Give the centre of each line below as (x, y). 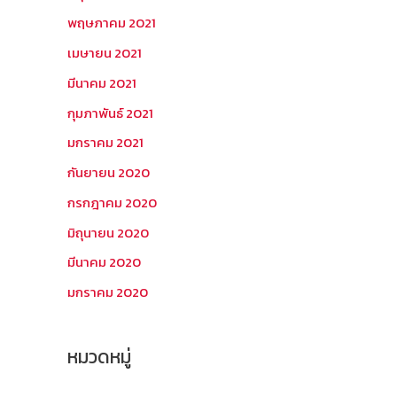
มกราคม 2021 (105, 143)
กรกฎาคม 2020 (112, 202)
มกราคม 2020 (108, 292)
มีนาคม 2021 (102, 82)
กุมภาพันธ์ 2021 (110, 113)
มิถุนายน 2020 (108, 232)
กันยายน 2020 (109, 172)
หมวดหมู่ (99, 357)
